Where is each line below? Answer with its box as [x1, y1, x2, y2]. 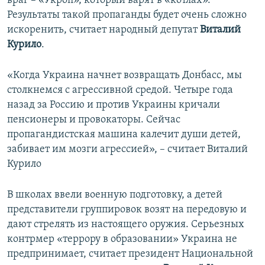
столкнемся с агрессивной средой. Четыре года [7, 85, 233, 96]
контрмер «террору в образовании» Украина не [7, 234, 237, 245]
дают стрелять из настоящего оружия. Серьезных [7, 219, 244, 231]
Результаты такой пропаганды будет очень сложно [7, 9, 247, 21]
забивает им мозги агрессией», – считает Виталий [7, 144, 248, 156]
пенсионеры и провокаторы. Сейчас [7, 114, 180, 126]
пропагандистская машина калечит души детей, [7, 129, 241, 141]
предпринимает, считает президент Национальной [7, 248, 253, 260]
